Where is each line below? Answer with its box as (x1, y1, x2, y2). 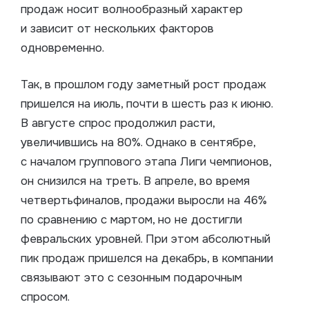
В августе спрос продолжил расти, (21, 116, 215, 131)
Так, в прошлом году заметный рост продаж (21, 77, 266, 92)
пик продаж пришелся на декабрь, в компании (21, 251, 273, 266)
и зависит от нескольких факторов (21, 21, 214, 37)
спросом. (21, 290, 70, 305)
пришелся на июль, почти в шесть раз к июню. (21, 97, 272, 112)
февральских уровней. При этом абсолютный (21, 232, 270, 247)
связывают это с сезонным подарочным (21, 270, 242, 286)
